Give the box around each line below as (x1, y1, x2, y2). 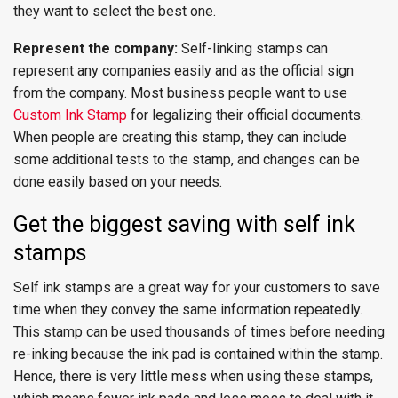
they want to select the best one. (13, 3, 216, 20)
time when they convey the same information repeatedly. (13, 301, 362, 318)
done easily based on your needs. (13, 173, 222, 190)
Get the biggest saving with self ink (13, 211, 355, 237)
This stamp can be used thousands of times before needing (13, 323, 385, 340)
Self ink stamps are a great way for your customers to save (13, 279, 380, 296)
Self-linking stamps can (178, 40, 328, 57)
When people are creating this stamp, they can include (13, 129, 346, 146)
